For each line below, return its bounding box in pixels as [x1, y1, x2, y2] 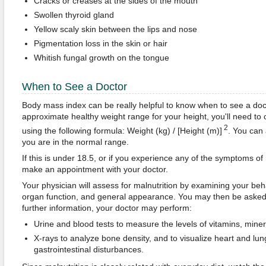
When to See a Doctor [21, 81, 127, 93]
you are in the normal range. [21, 137, 129, 147]
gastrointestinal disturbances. [33, 244, 144, 254]
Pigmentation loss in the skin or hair [33, 39, 167, 48]
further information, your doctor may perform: [21, 202, 192, 213]
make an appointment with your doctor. [21, 164, 168, 174]
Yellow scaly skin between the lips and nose [33, 24, 197, 34]
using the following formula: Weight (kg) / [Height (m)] [21, 125, 222, 135]
